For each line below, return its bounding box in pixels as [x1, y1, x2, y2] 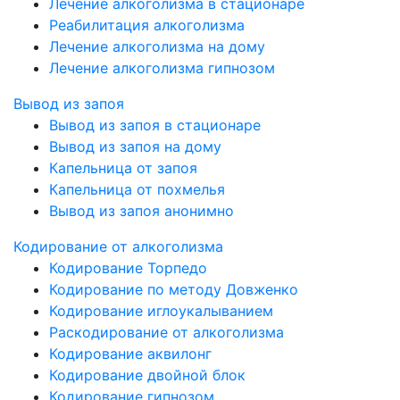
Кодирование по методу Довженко [49, 280, 298, 298]
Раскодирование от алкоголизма [49, 323, 284, 341]
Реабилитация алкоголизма [49, 16, 245, 34]
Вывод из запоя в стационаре [49, 116, 261, 134]
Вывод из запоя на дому [49, 137, 221, 155]
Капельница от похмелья [49, 180, 225, 198]
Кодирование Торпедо [49, 259, 207, 277]
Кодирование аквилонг [49, 345, 212, 362]
